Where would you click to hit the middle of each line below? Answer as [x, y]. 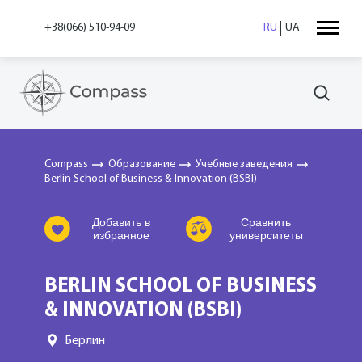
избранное [122, 235]
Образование [142, 164]
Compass [66, 164]
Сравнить [266, 222]
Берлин [85, 341]
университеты [266, 235]
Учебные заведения [244, 164]
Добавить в [122, 222]
